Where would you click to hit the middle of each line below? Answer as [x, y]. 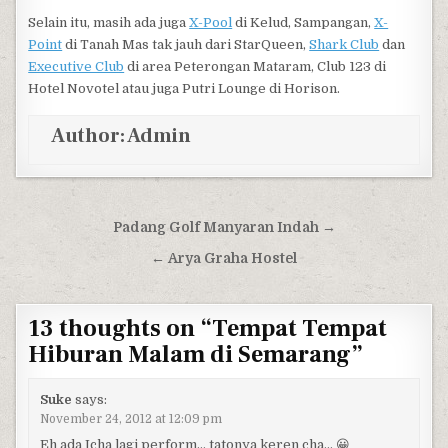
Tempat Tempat [300, 329]
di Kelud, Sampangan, [303, 23]
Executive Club [76, 67]
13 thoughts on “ [120, 329]
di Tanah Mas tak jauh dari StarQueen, [186, 45]
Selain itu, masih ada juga [109, 23]
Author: [89, 136]
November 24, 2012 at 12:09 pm [130, 418]
